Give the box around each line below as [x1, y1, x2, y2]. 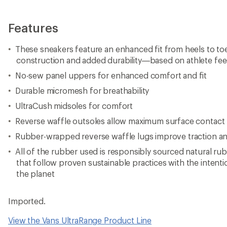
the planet [16, 169, 55, 178]
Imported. [8, 196, 46, 206]
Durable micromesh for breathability [15, 86, 149, 95]
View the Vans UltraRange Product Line [8, 215, 152, 225]
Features [8, 20, 58, 35]
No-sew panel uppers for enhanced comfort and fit [15, 70, 207, 80]
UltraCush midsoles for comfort [15, 101, 133, 110]
